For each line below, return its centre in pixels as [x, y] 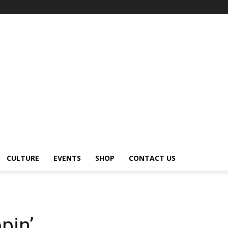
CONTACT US [152, 158]
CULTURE [23, 158]
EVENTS [67, 158]
